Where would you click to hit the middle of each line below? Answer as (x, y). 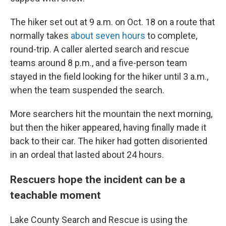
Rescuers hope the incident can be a (98, 179)
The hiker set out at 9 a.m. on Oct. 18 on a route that (112, 22)
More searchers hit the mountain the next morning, (111, 114)
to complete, (171, 35)
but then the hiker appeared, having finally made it (108, 127)
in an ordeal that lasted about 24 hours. (87, 154)
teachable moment (55, 195)
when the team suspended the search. (87, 90)
